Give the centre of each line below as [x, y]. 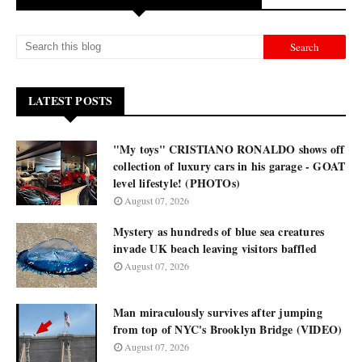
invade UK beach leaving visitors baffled [215, 248]
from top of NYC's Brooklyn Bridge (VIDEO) [228, 329]
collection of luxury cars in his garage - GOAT [229, 166]
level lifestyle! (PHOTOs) [177, 183]
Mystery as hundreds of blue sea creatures [219, 232]
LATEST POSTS [71, 101]
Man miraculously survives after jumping [218, 312]
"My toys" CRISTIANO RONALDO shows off [229, 149]
